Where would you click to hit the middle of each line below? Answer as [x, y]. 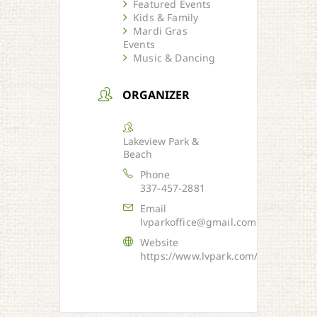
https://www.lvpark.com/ [199, 256]
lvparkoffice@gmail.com [198, 222]
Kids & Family [166, 17]
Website [160, 243]
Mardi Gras [160, 30]
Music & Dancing [174, 57]
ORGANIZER [156, 95]
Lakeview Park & [161, 142]
